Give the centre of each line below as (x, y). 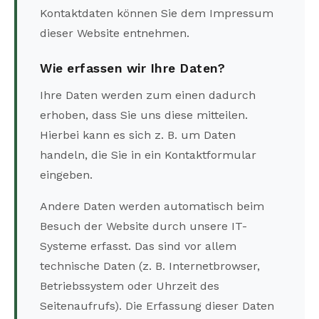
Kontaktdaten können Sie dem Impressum (157, 14)
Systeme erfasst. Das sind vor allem (138, 246)
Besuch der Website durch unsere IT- (143, 226)
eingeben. (66, 174)
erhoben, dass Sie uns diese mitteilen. (144, 115)
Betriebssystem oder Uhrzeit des (130, 286)
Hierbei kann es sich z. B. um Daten (138, 135)
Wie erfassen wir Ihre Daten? (132, 69)
